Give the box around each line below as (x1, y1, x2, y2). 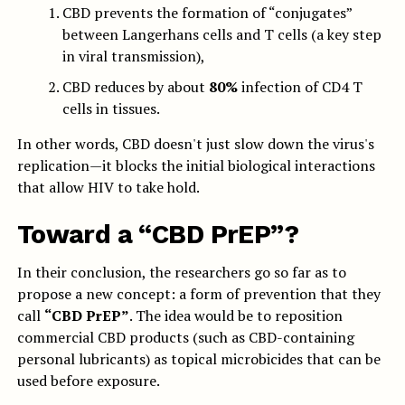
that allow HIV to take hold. (16, 177, 200, 198)
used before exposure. (16, 371, 160, 391)
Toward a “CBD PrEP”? (16, 219, 299, 250)
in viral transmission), (61, 46, 205, 67)
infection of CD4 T (237, 77, 363, 98)
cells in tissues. (61, 99, 160, 119)
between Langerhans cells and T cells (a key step (61, 24, 381, 45)
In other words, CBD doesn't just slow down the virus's (16, 134, 374, 155)
